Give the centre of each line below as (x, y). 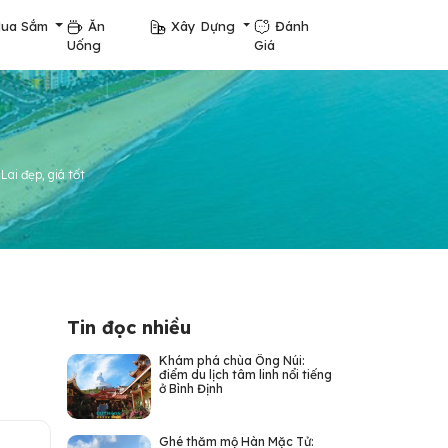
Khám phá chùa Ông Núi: (231, 360)
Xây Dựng (205, 25)
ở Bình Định (190, 388)
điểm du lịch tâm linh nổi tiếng (245, 374)
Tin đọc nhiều (128, 327)
